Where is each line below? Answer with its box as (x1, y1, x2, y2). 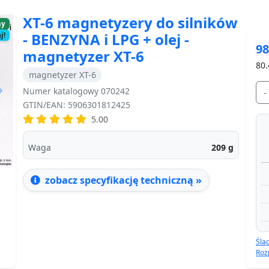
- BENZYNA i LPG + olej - (23, 29, 189, 49)
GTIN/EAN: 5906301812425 (23, 98, 130, 110)
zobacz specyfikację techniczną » (43, 173, 202, 187)
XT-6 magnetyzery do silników (23, 12, 238, 32)
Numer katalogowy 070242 (23, 85, 130, 97)
